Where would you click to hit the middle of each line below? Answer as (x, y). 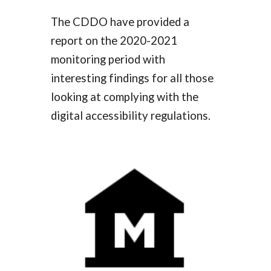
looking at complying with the (125, 97)
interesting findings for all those (132, 78)
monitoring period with (108, 60)
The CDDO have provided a (120, 22)
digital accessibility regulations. (131, 116)
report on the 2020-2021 (114, 41)
